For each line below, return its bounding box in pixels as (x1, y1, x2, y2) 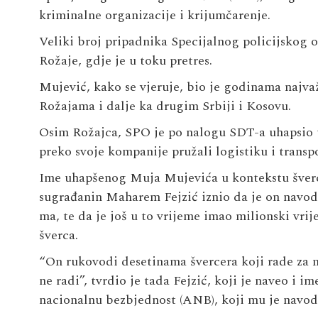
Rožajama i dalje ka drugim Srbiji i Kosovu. (38, 96, 291, 116)
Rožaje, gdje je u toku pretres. (38, 50, 212, 70)
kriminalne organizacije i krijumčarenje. (38, 5, 270, 25)
